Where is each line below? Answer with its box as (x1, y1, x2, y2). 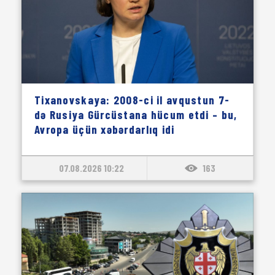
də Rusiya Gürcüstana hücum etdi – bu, (34, 107, 238, 122)
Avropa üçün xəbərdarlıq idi (34, 122, 175, 136)
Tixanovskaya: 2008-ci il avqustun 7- (34, 93, 230, 107)
